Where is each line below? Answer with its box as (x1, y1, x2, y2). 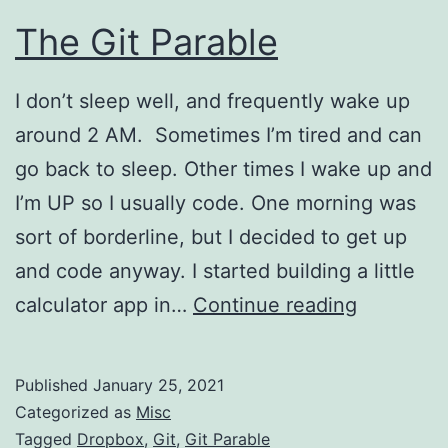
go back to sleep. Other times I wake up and (15, 157, 432, 182)
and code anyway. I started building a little (15, 259, 415, 284)
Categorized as (15, 402, 136, 423)
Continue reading (193, 293, 357, 318)
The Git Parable (15, 19, 278, 64)
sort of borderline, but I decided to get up (15, 225, 407, 250)
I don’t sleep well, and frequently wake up (15, 89, 410, 114)
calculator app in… (15, 293, 193, 318)
